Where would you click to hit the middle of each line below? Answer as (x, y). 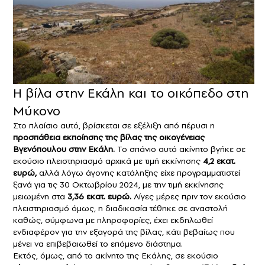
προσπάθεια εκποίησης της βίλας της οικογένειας (109, 138)
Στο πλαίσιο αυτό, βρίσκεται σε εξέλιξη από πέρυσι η (114, 126)
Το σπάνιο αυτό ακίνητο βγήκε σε (180, 149)
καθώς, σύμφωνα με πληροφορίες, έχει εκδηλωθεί (113, 220)
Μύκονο (37, 111)
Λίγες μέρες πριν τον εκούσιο (189, 197)
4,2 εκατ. (218, 161)
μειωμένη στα (40, 197)
